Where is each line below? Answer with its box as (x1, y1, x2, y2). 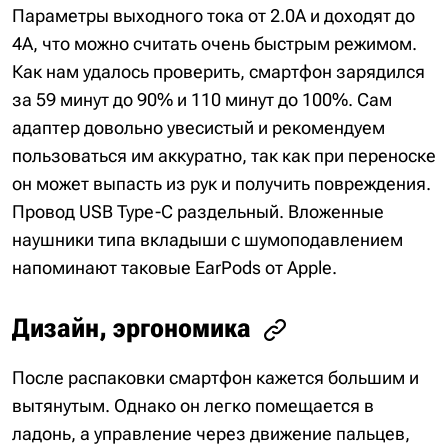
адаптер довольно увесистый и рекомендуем (12, 116, 385, 138)
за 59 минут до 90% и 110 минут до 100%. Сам (12, 88, 392, 110)
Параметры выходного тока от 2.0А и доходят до (12, 4, 415, 26)
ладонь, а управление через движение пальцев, (12, 423, 410, 445)
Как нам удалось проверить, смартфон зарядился (12, 60, 425, 82)
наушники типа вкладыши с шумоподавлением (12, 228, 403, 250)
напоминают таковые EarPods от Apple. (12, 256, 337, 278)
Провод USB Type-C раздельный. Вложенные (12, 200, 384, 222)
